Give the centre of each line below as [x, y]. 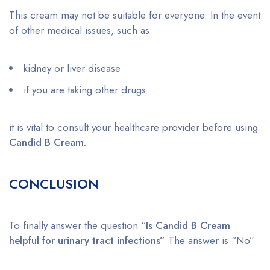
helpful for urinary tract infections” [89, 241]
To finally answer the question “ [77, 226]
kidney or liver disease [72, 68]
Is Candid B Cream [188, 226]
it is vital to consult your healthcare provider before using [133, 127]
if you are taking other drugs [85, 90]
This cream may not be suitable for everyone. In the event [135, 15]
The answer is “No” [211, 241]
